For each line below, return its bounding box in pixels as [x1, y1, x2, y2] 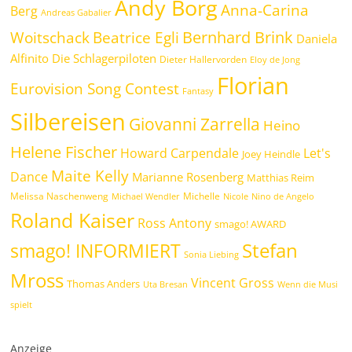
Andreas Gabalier [41, 6, 112, 19]
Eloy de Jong [250, 53, 301, 66]
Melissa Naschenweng [10, 189, 109, 203]
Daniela [296, 31, 338, 47]
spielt [10, 299, 33, 311]
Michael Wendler [112, 190, 181, 203]
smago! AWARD [214, 217, 287, 232]
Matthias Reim [247, 170, 315, 185]
